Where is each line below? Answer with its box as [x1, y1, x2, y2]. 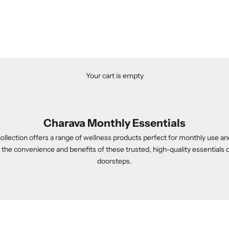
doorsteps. [97, 156, 132, 166]
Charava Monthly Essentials [43, 116, 186, 129]
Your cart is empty [85, 71, 144, 80]
